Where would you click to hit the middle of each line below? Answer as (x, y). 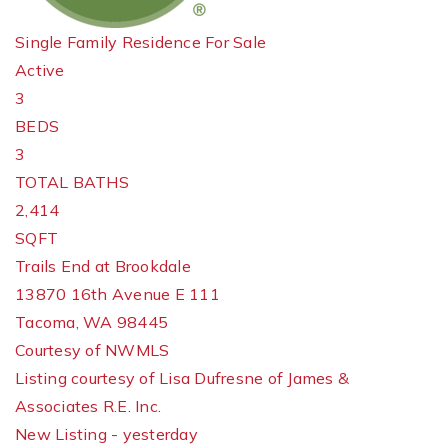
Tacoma (45, 322)
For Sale (235, 42)
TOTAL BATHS (72, 182)
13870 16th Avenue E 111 (117, 294)
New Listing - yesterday (106, 434)
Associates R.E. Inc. (88, 406)
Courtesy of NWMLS (92, 350)
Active (40, 70)
